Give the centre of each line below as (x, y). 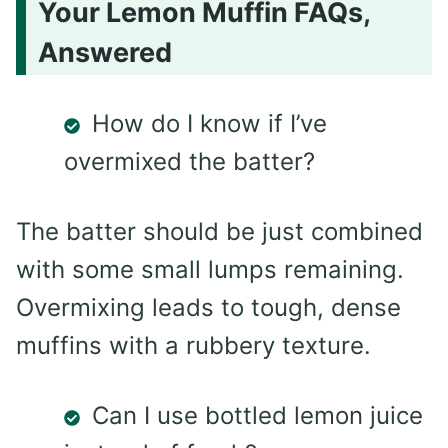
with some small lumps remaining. (210, 270)
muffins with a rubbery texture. (193, 346)
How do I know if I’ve (209, 124)
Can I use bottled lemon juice (257, 416)
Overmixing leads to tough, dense (208, 308)
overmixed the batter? (189, 162)
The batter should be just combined (219, 232)
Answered (105, 53)
